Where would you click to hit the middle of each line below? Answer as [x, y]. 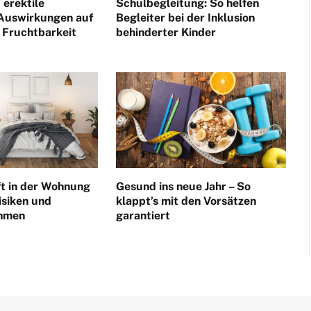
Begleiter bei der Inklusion [185, 18]
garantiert [143, 216]
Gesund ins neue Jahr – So [183, 187]
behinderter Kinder [166, 33]
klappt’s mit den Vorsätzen [186, 201]
